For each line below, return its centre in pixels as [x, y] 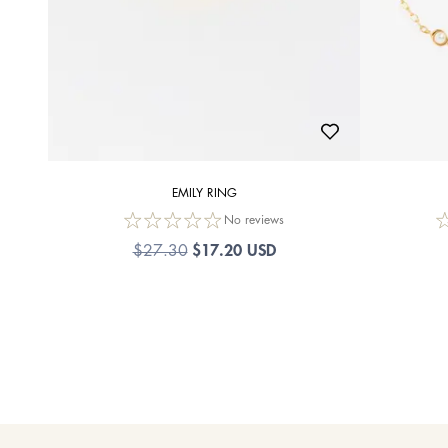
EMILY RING [204, 194]
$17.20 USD [233, 251]
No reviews [254, 221]
